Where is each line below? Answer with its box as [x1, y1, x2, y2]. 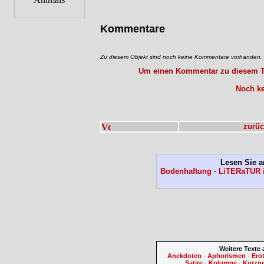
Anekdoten [167, 252, 202, 259]
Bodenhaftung [160, 167, 212, 176]
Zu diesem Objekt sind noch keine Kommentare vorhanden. [100, 54, 262, 60]
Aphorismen [207, 252, 246, 259]
